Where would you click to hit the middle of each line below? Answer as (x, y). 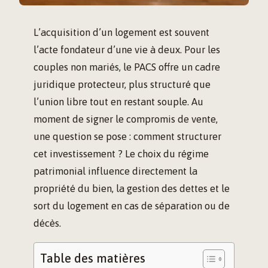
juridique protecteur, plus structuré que (122, 84)
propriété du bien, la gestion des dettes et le (132, 188)
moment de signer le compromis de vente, (126, 119)
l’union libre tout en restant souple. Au (118, 102)
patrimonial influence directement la (115, 171)
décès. (47, 223)
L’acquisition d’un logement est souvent (121, 32)
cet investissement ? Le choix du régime (121, 154)
